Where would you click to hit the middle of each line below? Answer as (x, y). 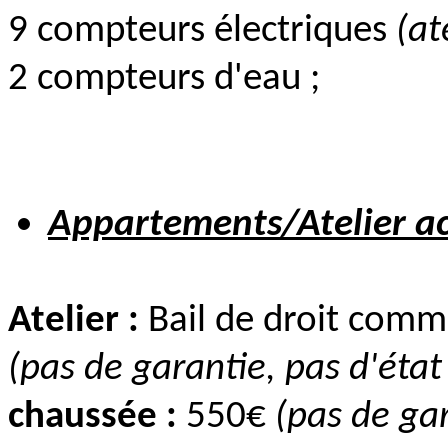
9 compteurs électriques (202, 31)
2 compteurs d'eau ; (173, 79)
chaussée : (92, 417)
